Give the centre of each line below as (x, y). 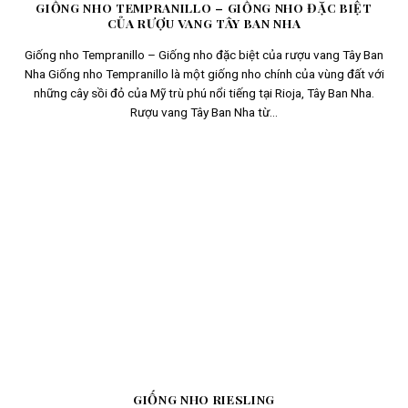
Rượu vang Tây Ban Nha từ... (204, 112)
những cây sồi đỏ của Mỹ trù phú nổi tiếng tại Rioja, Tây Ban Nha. (204, 92)
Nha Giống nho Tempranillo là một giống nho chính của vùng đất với (204, 73)
